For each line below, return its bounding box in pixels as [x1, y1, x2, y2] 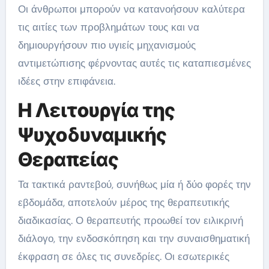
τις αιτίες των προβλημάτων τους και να [17, 20, 199, 34]
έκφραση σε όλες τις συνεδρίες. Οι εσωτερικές [17, 250, 229, 263]
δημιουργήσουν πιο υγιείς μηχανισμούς [17, 38, 196, 52]
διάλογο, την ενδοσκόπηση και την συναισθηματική [17, 232, 250, 245]
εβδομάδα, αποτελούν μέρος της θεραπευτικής [17, 196, 229, 209]
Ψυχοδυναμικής [17, 122, 167, 147]
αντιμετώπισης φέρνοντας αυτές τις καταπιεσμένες [17, 56, 251, 70]
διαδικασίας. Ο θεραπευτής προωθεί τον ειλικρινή [17, 214, 243, 227]
